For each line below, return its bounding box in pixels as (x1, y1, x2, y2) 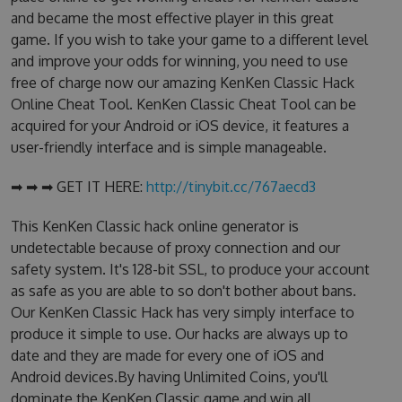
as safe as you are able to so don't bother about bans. (10, 282, 356, 300)
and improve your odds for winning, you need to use (10, 52, 348, 70)
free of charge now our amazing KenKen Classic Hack (10, 74, 354, 92)
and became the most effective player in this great (10, 9, 334, 27)
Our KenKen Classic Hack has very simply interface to (10, 303, 354, 321)
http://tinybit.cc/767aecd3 (145, 178, 316, 196)
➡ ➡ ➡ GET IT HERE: (10, 178, 146, 196)
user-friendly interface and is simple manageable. (10, 138, 327, 156)
